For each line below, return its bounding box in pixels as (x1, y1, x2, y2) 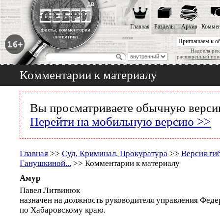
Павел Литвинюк (20, 186, 80, 195)
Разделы (154, 23, 175, 30)
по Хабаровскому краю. (20, 205, 106, 215)
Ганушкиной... (20, 159, 71, 168)
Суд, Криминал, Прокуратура (62, 149, 167, 158)
